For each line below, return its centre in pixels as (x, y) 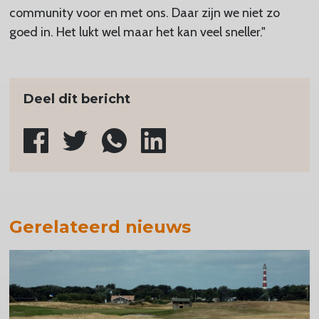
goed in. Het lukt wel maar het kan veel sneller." (137, 32)
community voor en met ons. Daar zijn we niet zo (144, 12)
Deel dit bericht (77, 99)
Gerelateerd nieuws (100, 226)
